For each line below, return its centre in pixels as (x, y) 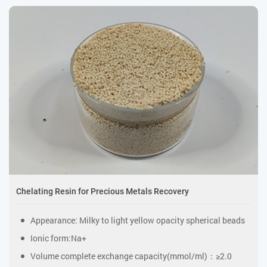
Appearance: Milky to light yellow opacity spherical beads (137, 221)
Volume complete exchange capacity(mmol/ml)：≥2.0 (131, 256)
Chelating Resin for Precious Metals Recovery (103, 192)
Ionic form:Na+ (58, 238)
